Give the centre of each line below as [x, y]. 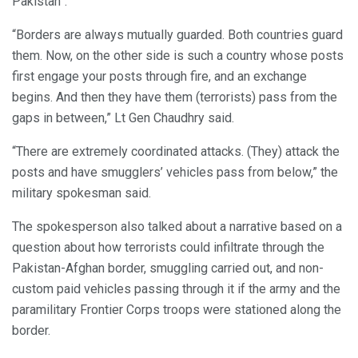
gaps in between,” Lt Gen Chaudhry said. [123, 117]
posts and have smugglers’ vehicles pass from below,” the [175, 172]
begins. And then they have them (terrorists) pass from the [175, 97]
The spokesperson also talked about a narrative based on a [177, 226]
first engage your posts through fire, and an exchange [159, 76]
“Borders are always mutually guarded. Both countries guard [177, 34]
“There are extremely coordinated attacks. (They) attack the [176, 151]
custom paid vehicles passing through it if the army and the [176, 288]
